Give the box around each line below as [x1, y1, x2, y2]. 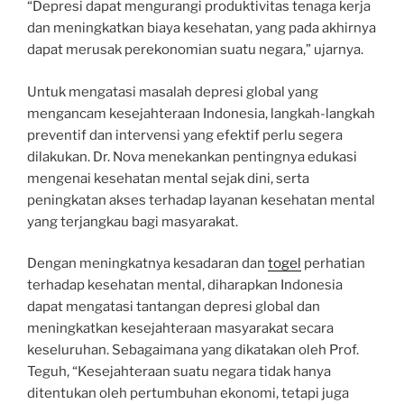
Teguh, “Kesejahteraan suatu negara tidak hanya [27, 363, 331, 381]
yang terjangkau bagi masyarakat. [27, 213, 238, 230]
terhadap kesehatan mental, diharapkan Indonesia [27, 277, 343, 294]
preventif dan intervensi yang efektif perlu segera [27, 126, 343, 143]
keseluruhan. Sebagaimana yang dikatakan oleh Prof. [27, 342, 359, 359]
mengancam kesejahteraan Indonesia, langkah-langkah [27, 105, 375, 122]
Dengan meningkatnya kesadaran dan [27, 255, 268, 272]
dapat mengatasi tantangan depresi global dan [27, 298, 320, 316]
